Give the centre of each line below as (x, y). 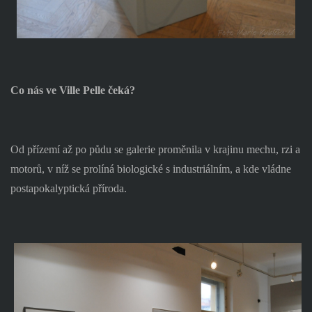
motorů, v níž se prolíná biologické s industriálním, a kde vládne (150, 169)
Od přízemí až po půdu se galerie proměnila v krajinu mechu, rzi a (155, 150)
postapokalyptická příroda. (68, 189)
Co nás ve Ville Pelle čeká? (72, 90)
